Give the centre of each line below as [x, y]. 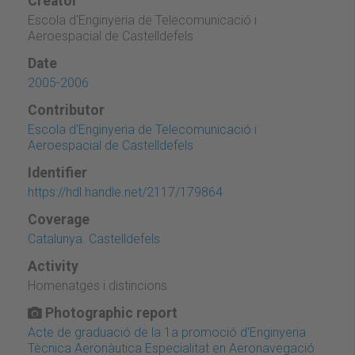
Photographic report [110, 313]
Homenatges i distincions [97, 285]
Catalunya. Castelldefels [94, 239]
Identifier [57, 172]
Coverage [59, 219]
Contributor [66, 110]
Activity [53, 266]
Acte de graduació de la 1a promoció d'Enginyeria [167, 332]
